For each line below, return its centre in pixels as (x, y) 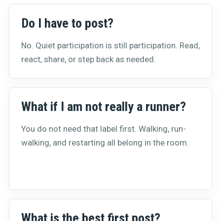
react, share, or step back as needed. (89, 59)
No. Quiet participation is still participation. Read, (110, 45)
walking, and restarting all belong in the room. (105, 142)
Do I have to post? (67, 23)
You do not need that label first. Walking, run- (104, 129)
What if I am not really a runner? (104, 106)
